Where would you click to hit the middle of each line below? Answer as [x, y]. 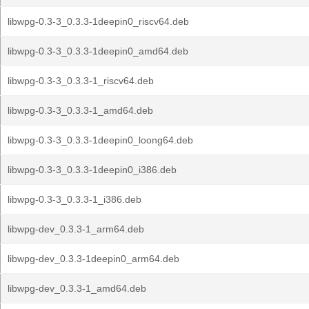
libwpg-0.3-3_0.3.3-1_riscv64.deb [81, 81]
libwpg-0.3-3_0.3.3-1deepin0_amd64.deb [98, 51]
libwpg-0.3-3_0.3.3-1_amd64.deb [80, 110]
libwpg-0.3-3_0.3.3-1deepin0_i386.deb [92, 170]
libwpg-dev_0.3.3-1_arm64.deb [76, 229]
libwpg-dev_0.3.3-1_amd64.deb [77, 288]
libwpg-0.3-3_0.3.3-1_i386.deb [74, 199]
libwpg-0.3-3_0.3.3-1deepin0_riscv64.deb [98, 21]
